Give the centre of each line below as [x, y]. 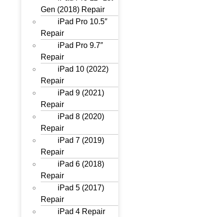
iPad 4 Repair [82, 211]
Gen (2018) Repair [73, 9]
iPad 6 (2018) [81, 164]
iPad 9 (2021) [81, 93]
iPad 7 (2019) [81, 140]
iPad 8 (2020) [81, 116]
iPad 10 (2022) [83, 69]
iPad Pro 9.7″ [81, 45]
